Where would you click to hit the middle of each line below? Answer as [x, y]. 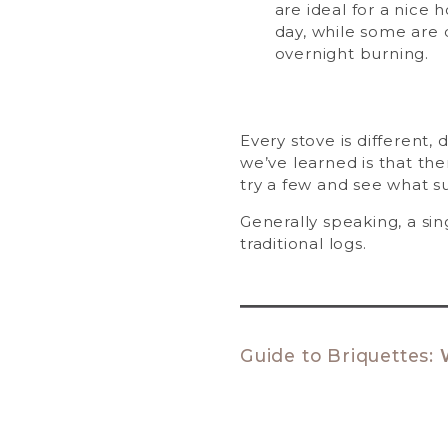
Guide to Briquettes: [339, 356]
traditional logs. [303, 244]
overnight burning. [351, 54]
